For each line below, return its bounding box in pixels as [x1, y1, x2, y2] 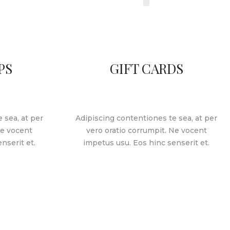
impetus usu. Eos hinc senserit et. [83, 138, 210, 147]
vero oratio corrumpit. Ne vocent [86, 125, 207, 135]
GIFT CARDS [109, 59, 183, 78]
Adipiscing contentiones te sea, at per [75, 113, 218, 123]
